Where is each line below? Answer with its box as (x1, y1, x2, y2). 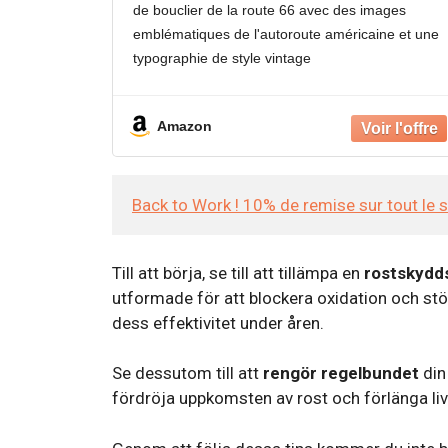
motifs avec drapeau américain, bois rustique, (133, 98, 421, 115)
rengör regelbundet (263, 363, 419, 384)
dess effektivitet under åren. (112, 312, 324, 333)
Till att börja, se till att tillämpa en (112, 262, 364, 283)
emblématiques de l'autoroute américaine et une (133, 26, 439, 43)
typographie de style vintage (133, 50, 311, 67)
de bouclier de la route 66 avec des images (133, 2, 406, 19)
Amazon (157, 118, 212, 135)
